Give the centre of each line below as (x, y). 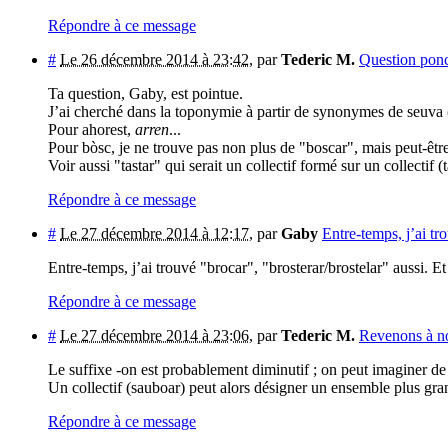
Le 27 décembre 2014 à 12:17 (154, 233)
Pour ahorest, (89, 129)
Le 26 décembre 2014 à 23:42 (154, 59)
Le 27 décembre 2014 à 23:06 (154, 335)
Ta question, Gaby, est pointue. (145, 93)
